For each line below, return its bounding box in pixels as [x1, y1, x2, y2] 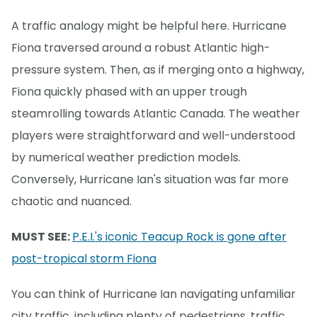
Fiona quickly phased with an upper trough [11, 83, 247, 100]
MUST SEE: [11, 228, 72, 245]
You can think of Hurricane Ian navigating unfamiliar [11, 285, 296, 302]
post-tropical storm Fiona [11, 250, 156, 267]
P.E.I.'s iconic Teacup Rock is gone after [72, 228, 287, 245]
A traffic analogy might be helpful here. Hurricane [11, 17, 287, 34]
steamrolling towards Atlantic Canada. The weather [11, 105, 300, 122]
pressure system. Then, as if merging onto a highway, [11, 61, 304, 78]
